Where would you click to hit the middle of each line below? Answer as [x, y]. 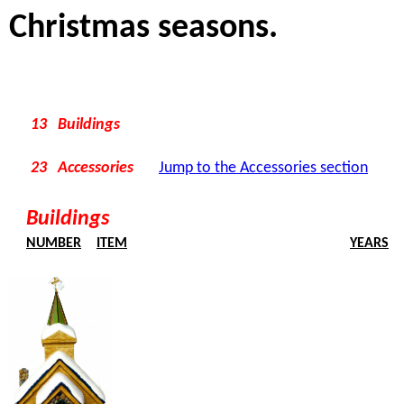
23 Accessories [73, 168]
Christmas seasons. [143, 28]
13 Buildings [64, 125]
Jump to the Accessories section [263, 168]
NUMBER [54, 243]
